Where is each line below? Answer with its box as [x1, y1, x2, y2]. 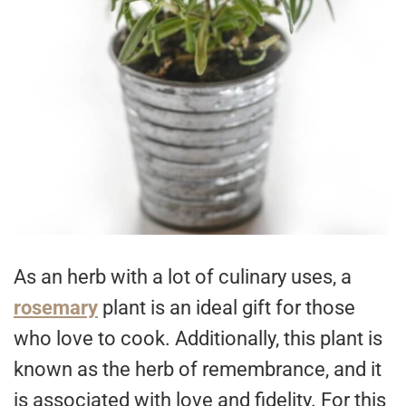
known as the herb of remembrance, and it [14, 358, 382, 382]
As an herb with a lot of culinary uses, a [14, 266, 352, 289]
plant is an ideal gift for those [98, 296, 355, 320]
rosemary [14, 296, 98, 320]
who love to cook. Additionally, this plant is [14, 327, 382, 351]
